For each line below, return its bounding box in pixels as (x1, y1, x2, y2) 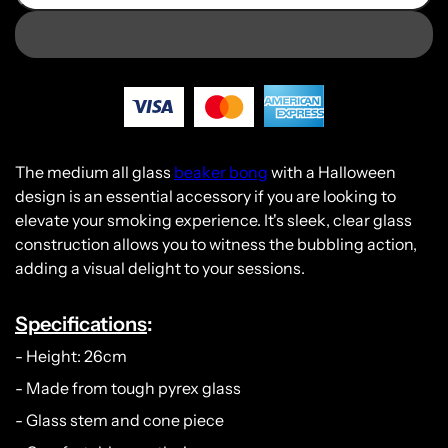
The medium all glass (15, 161, 174, 182)
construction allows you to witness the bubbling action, (15, 233, 417, 254)
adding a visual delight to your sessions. (15, 257, 305, 278)
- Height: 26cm (15, 345, 127, 366)
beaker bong (174, 161, 268, 182)
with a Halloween (268, 161, 396, 182)
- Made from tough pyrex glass (15, 377, 241, 398)
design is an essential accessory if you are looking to (15, 185, 396, 206)
